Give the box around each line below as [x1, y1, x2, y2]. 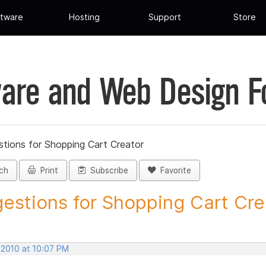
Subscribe [85, 166, 128, 176]
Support [148, 12, 181, 23]
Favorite [156, 166, 191, 176]
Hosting [69, 12, 100, 23]
